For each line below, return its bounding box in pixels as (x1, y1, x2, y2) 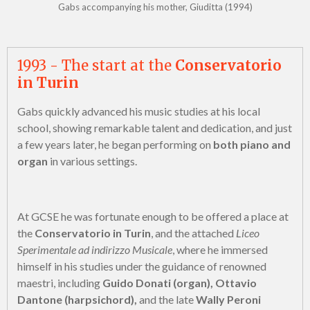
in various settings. (48, 154, 137, 168)
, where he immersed (172, 243, 268, 257)
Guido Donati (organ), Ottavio (102, 276, 257, 290)
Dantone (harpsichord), (17, 293, 137, 307)
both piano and (211, 138, 291, 152)
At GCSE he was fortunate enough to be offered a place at (17, 210, 289, 224)
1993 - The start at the (17, 57, 175, 75)
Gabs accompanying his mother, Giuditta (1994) (57, 1, 253, 13)
